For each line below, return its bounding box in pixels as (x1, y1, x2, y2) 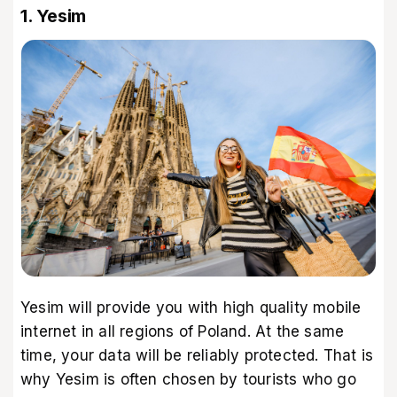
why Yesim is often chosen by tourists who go (20, 370, 356, 389)
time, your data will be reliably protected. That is (20, 346, 374, 365)
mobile (313, 299, 362, 317)
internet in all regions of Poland (20, 323, 247, 341)
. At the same (246, 323, 345, 341)
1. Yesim (20, 5, 86, 27)
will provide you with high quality (64, 299, 314, 317)
